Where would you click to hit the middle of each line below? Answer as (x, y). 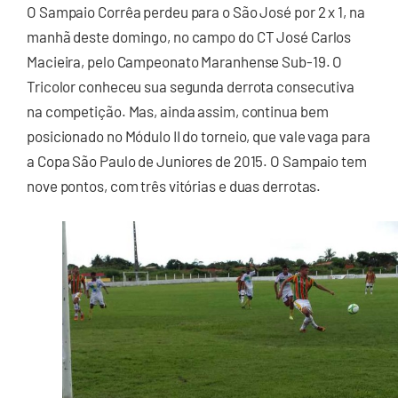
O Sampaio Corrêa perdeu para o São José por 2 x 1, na (196, 12)
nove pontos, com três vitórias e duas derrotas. (174, 186)
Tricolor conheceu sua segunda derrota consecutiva (191, 87)
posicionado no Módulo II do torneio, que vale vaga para (199, 136)
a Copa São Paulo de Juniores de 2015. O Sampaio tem (197, 161)
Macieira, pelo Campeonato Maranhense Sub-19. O (185, 62)
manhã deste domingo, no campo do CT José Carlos (189, 37)
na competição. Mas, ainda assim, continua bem (178, 111)
